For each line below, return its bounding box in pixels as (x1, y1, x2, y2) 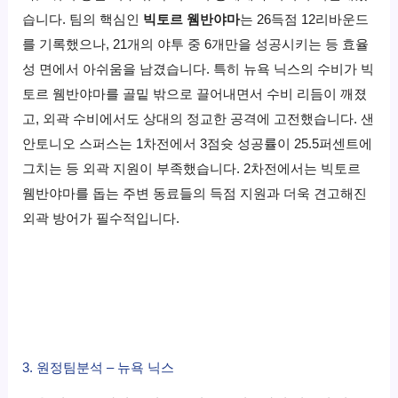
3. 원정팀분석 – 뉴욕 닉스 (22, 360, 175, 375)
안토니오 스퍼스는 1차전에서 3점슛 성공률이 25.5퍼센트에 (22, 136, 373, 151)
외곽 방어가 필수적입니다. (22, 211, 180, 226)
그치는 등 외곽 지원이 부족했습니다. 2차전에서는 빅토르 (22, 161, 362, 176)
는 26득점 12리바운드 (240, 12, 370, 27)
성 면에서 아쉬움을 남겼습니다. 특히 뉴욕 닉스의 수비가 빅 (22, 61, 375, 76)
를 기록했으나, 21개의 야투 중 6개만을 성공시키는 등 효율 (22, 36, 370, 52)
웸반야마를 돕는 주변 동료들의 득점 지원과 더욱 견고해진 (22, 186, 368, 201)
